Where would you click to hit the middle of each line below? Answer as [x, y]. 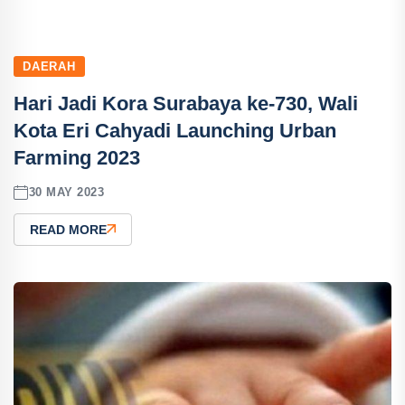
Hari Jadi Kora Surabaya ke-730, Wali [186, 103]
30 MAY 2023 [66, 193]
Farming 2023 [77, 157]
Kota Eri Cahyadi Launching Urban [175, 130]
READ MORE [68, 229]
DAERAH [49, 66]
